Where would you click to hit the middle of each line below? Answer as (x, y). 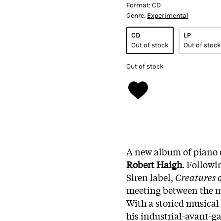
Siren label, (150, 177)
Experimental (168, 15)
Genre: (137, 15)
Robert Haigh (154, 164)
